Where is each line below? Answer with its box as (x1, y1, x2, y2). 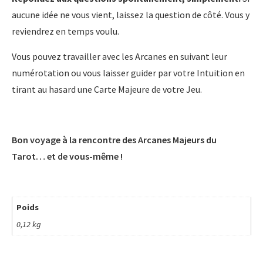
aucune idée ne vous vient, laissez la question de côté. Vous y (12, 9, 249, 21)
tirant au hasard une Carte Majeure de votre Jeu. (12, 83, 202, 96)
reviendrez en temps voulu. (12, 25, 119, 38)
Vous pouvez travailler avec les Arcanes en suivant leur (12, 50, 227, 63)
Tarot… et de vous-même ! (12, 150, 123, 163)
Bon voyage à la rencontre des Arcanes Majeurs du (12, 134, 217, 146)
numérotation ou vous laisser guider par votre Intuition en (12, 67, 245, 79)
